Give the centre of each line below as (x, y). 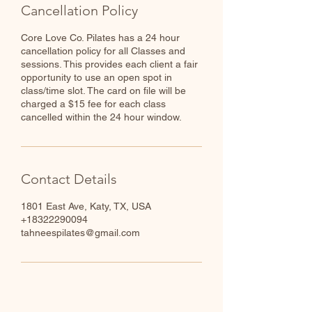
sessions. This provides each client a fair (109, 64)
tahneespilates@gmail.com (80, 233)
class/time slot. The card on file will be (103, 91)
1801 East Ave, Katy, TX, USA (86, 206)
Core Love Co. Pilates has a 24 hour (100, 38)
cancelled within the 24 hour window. (101, 117)
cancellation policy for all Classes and (103, 51)
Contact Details (69, 179)
